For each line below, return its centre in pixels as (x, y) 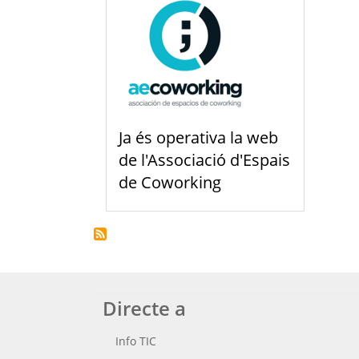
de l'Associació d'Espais (204, 159)
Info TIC (136, 341)
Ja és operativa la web (198, 137)
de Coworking (170, 182)
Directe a (144, 308)
